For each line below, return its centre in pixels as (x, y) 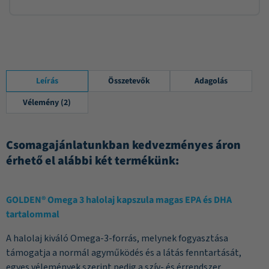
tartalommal (34, 215)
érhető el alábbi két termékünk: (92, 161)
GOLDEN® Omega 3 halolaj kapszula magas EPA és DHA (119, 200)
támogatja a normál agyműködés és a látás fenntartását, (124, 253)
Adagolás (211, 81)
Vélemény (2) (47, 103)
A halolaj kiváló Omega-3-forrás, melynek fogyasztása (117, 239)
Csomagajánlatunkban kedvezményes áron (123, 146)
